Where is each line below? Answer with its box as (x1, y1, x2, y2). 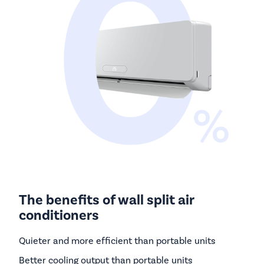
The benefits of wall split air (19, 191, 194, 209)
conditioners (19, 206, 99, 225)
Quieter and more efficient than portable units (19, 235, 216, 246)
